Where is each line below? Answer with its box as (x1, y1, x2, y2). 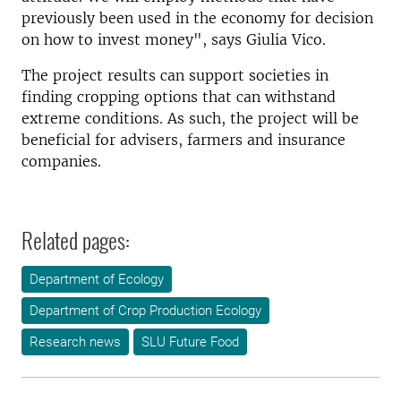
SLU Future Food (141, 334, 239, 350)
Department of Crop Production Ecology (30, 303, 261, 319)
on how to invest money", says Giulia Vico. (21, 30, 326, 48)
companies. (21, 152, 101, 170)
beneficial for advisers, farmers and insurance (21, 131, 346, 149)
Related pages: (21, 224, 130, 256)
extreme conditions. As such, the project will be (21, 109, 359, 127)
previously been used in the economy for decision (21, 9, 373, 27)
